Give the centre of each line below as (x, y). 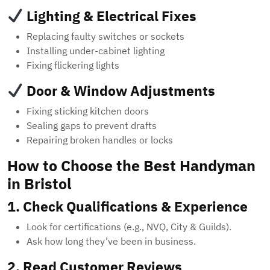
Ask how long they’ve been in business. (111, 241)
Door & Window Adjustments (119, 91)
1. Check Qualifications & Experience (127, 206)
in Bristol (39, 184)
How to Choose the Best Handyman (131, 166)
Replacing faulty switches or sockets (105, 36)
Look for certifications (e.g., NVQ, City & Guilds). (129, 227)
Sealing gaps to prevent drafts (92, 126)
